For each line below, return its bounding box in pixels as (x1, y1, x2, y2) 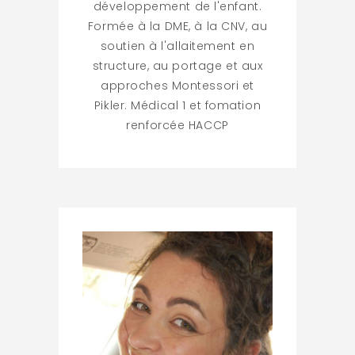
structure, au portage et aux (92, 57, 263, 74)
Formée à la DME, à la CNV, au (87, 17, 268, 34)
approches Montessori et (101, 77, 254, 94)
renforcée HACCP (126, 116, 229, 133)
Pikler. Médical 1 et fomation (94, 97, 261, 113)
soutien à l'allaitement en (100, 37, 255, 54)
